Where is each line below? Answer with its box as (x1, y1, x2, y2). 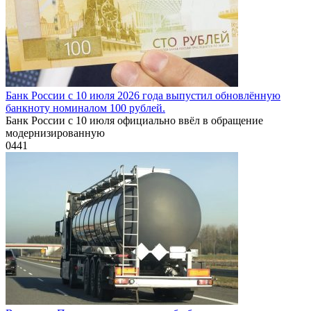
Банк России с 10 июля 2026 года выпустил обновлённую (6, 89, 280, 101)
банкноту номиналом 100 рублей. (6, 101, 165, 114)
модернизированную (6, 126, 105, 139)
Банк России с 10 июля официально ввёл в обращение (6, 114, 263, 126)
